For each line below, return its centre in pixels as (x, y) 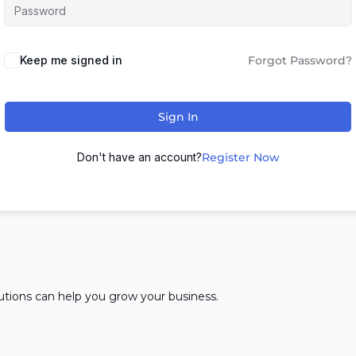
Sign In (178, 117)
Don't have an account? (139, 157)
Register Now (240, 157)
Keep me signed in (71, 60)
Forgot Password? (300, 60)
